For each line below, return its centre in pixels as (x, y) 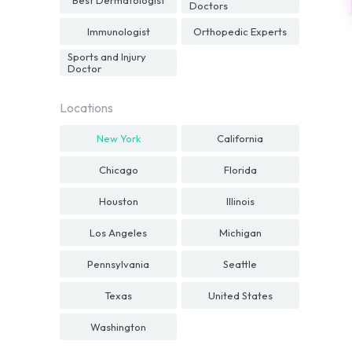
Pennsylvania (119, 264)
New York (118, 138)
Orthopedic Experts (240, 31)
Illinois (240, 201)
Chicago (118, 169)
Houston (118, 201)
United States (240, 295)
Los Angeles (119, 232)
